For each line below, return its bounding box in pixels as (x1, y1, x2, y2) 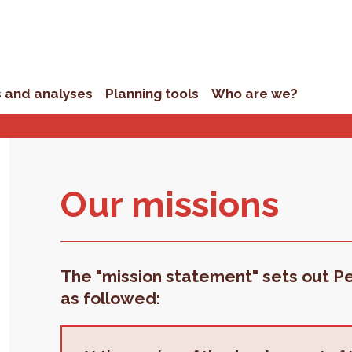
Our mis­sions (60, 184, 280, 225)
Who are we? (211, 86, 299, 101)
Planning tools (105, 86, 200, 101)
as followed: (60, 288, 161, 308)
